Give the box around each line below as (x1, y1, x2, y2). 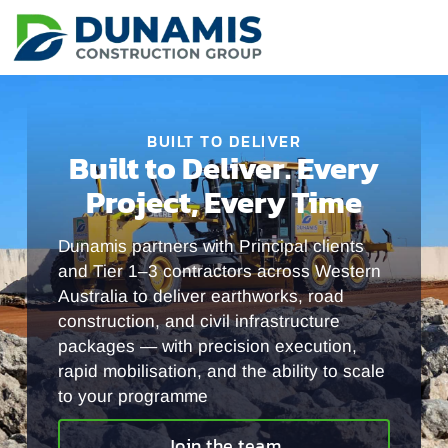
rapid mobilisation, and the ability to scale (58, 361, 386, 382)
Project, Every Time (86, 179, 362, 226)
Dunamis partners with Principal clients (58, 236, 365, 257)
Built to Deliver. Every (69, 145, 379, 192)
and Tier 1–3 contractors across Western (58, 261, 382, 282)
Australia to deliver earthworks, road (58, 286, 345, 307)
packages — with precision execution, (58, 336, 358, 357)
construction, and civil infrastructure (58, 311, 341, 332)
